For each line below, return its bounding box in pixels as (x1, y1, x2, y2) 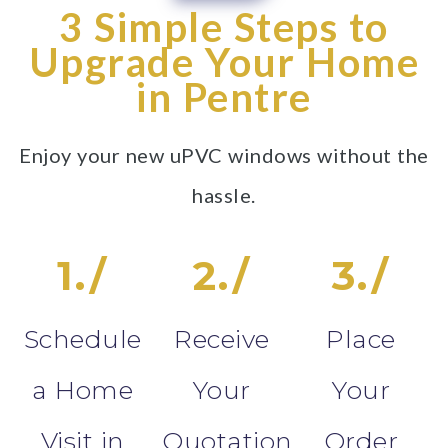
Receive (174, 324, 270, 354)
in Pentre (136, 73, 312, 121)
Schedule (23, 324, 142, 354)
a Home (32, 375, 134, 405)
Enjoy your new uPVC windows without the (19, 143, 429, 167)
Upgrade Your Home (28, 38, 420, 86)
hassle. (192, 183, 256, 207)
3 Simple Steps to (59, 3, 389, 51)
